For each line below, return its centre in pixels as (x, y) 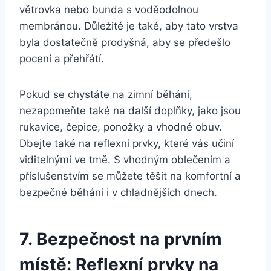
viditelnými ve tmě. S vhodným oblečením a (125, 159)
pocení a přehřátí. (62, 58)
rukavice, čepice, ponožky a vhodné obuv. (121, 127)
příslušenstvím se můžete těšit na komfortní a (130, 176)
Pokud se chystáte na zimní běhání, (106, 94)
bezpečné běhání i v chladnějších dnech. (118, 192)
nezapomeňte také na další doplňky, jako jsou (130, 110)
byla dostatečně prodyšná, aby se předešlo (125, 42)
